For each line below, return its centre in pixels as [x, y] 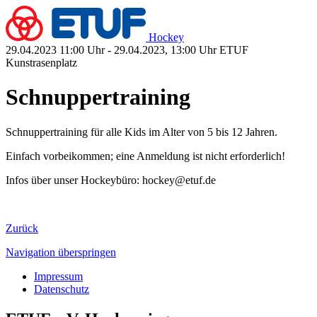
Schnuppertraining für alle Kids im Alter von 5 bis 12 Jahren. [142, 132]
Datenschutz [62, 289]
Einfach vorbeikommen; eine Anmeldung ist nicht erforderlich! [145, 156]
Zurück [22, 228]
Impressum [58, 276]
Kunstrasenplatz [41, 63]
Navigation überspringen [61, 252]
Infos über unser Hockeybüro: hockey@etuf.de [111, 180]
